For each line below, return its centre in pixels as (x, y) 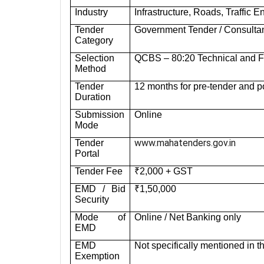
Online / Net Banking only (188, 217)
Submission (100, 115)
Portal (88, 154)
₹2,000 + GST (164, 171)
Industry (92, 12)
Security (92, 200)
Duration (93, 97)
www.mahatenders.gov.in (185, 143)
